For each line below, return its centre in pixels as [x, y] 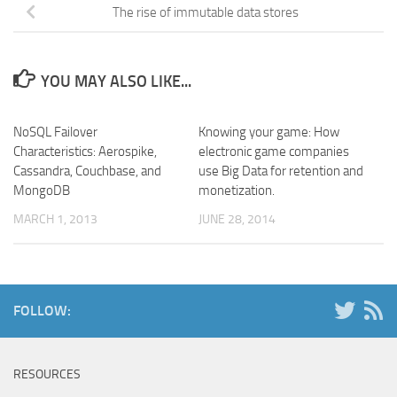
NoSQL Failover [55, 132]
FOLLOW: [42, 310]
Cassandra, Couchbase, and [87, 171]
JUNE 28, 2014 [237, 219]
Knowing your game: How [269, 132]
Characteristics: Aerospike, [85, 151]
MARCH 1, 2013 [55, 219]
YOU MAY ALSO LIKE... [116, 81]
